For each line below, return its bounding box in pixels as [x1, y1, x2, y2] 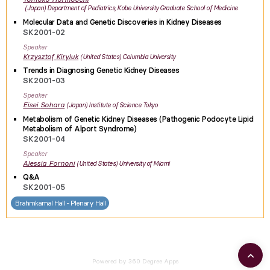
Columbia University [122, 52, 175, 61]
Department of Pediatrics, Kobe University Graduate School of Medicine [47, 4, 238, 13]
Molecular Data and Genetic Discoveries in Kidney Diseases [23, 17, 222, 27]
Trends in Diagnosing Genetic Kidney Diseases [23, 66, 180, 75]
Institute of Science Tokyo [89, 101, 158, 110]
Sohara [40, 101, 65, 110]
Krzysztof [23, 52, 54, 61]
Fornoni [49, 159, 75, 168]
